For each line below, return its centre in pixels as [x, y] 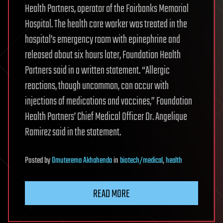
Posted [35, 161]
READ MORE [111, 194]
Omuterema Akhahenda [82, 161]
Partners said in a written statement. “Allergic [97, 71]
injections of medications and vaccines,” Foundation [109, 102]
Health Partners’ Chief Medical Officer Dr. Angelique [106, 117]
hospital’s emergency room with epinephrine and [103, 40]
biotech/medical [141, 161]
